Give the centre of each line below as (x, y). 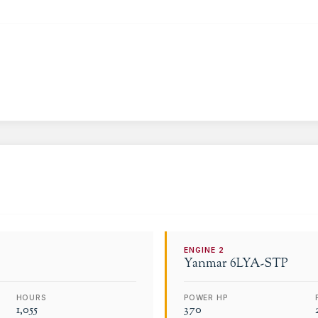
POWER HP (206, 297)
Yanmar (205, 263)
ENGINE (202, 250)
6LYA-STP (259, 263)
